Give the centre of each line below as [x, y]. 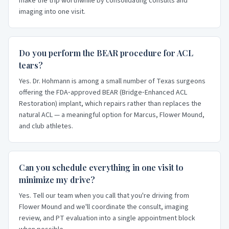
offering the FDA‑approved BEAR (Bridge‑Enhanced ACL [103, 93]
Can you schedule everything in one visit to [101, 167]
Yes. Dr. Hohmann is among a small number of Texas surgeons [112, 81]
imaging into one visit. [52, 12]
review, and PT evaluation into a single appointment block [107, 218]
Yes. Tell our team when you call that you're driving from [104, 196]
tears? [31, 65]
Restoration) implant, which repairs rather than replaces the [110, 104]
